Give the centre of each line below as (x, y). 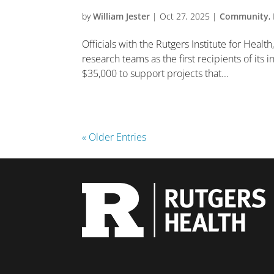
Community (244, 16)
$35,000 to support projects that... (156, 73)
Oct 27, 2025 (185, 16)
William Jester (122, 16)
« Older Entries (114, 137)
